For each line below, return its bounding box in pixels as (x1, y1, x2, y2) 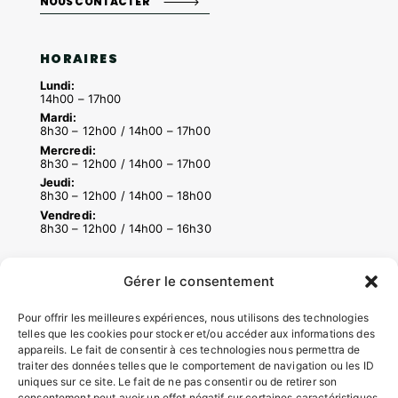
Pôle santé (39, 326, 100, 341)
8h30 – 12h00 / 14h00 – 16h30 (39, 220, 211, 235)
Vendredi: (39, 207, 97, 222)
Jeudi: (39, 175, 76, 190)
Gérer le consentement (123, 273, 275, 290)
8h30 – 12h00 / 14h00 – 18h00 (39, 188, 211, 203)
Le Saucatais (39, 345, 111, 360)
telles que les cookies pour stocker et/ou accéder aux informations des (18, 327, 375, 340)
